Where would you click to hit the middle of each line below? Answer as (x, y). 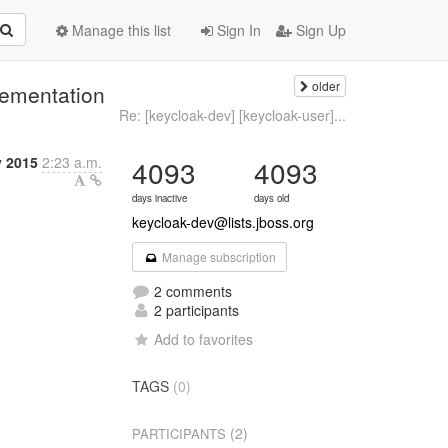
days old (272, 198)
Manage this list (119, 30)
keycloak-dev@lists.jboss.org (223, 222)
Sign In (237, 30)
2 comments (191, 291)
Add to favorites (204, 339)
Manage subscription (217, 256)
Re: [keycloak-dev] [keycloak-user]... (232, 115)
